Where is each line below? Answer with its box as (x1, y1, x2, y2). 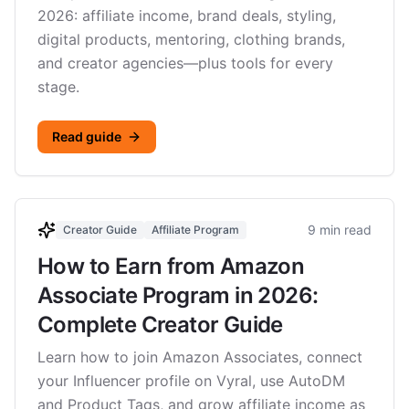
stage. (37, 78, 79, 96)
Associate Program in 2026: (37, 282, 319, 309)
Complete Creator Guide (37, 311, 283, 338)
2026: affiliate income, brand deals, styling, (37, 6, 336, 25)
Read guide (52, 129, 121, 144)
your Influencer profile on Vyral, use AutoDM (37, 372, 345, 390)
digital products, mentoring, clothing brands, (37, 30, 345, 48)
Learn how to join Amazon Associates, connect (37, 348, 362, 366)
